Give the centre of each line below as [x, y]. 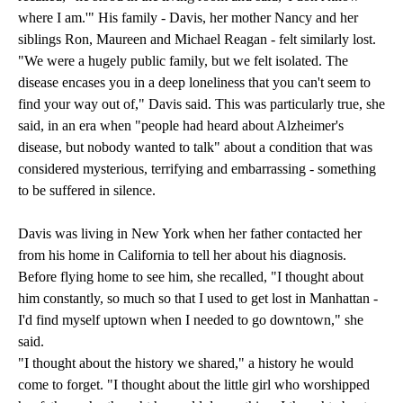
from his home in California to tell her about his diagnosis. [182, 255]
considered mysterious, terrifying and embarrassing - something [197, 169]
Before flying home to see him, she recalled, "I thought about [191, 277]
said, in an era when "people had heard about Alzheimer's [181, 126]
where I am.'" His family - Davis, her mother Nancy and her [188, 18]
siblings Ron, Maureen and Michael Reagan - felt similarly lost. [197, 40]
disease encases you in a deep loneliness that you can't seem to [194, 83]
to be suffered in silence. [90, 191]
